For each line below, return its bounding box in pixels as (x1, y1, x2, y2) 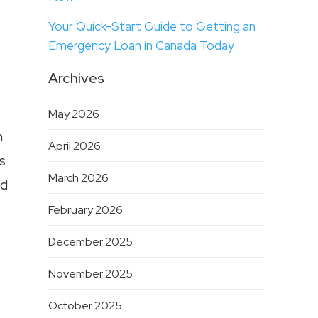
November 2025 (48, 266, 133, 282)
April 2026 (48, 138, 101, 154)
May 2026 (48, 106, 99, 122)
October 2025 (48, 298, 122, 314)
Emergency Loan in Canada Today (48, 38, 234, 54)
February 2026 (48, 202, 123, 218)
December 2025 (48, 234, 133, 250)
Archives (48, 69, 104, 88)
